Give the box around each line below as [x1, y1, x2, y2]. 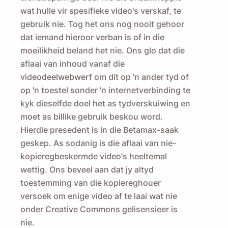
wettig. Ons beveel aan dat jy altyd [20, 164, 154, 175]
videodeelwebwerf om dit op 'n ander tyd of [20, 72, 189, 82]
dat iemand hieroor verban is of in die [20, 32, 164, 43]
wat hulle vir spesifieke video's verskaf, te [20, 6, 181, 16]
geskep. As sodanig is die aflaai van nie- [20, 138, 176, 149]
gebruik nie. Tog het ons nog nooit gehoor [20, 19, 184, 30]
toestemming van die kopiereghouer [20, 178, 161, 188]
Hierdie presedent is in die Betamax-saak [20, 125, 179, 135]
